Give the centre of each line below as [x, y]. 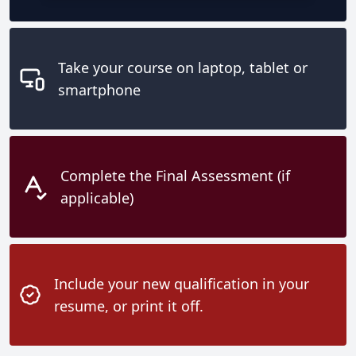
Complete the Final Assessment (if [176, 176]
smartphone [100, 90]
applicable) [97, 198]
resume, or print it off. [128, 306]
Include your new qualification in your [181, 284]
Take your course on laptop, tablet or [183, 68]
